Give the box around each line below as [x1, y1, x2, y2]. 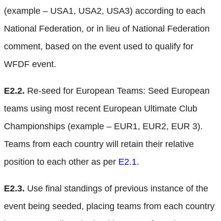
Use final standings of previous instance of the [25, 183, 208, 193]
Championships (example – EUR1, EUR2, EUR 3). [4, 121, 203, 131]
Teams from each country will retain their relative [4, 139, 194, 149]
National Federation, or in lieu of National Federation [4, 23, 210, 34]
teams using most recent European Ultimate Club [4, 103, 197, 113]
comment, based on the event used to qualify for [4, 41, 193, 51]
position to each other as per [4, 156, 118, 167]
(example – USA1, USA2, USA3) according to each [4, 5, 205, 16]
